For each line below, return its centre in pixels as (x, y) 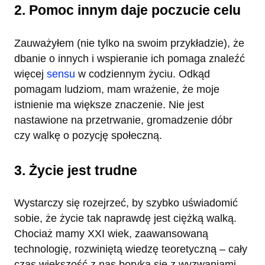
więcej (30, 74)
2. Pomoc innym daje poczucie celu (127, 10)
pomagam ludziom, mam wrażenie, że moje (117, 89)
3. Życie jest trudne (76, 170)
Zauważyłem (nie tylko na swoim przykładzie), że (129, 43)
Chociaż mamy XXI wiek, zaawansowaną (111, 234)
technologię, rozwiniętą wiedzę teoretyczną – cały (131, 249)
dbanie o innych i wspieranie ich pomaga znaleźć (130, 58)
